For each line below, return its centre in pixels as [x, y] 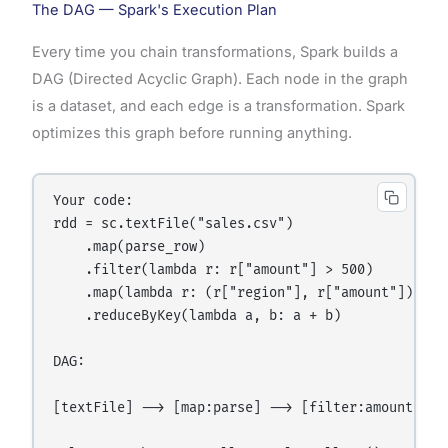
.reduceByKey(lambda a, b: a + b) [197, 316]
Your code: [93, 201]
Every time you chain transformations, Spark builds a [214, 52]
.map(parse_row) [129, 247]
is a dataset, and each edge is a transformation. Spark [218, 106]
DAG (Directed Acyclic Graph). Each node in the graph [219, 79]
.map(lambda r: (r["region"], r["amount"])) [237, 293]
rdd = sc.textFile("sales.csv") [173, 224]
